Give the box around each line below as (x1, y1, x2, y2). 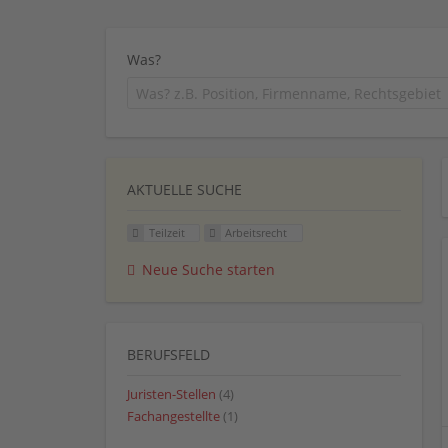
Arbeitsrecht (225, 224, 288, 240)
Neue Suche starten (142, 259, 275, 279)
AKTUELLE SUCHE (127, 179, 242, 199)
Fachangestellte (127, 407, 220, 425)
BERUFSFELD (127, 344, 210, 364)
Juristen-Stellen (127, 385, 216, 403)
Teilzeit (148, 224, 185, 240)
